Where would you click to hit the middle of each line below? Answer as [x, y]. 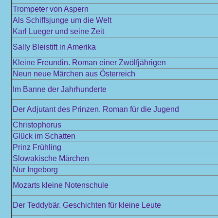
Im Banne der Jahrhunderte [60, 89]
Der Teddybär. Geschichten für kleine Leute [87, 205]
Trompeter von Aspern [51, 9]
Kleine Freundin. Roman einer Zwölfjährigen [89, 63]
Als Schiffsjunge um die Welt [62, 20]
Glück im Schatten [44, 136]
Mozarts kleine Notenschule [61, 185]
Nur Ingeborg [35, 170]
